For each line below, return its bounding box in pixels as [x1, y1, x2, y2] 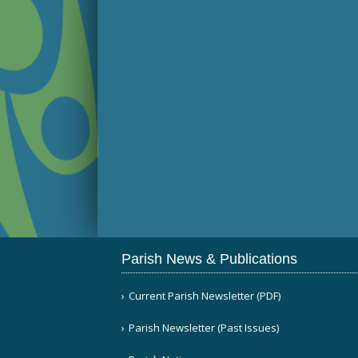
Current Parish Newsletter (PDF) [129, 288, 280, 303]
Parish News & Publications [121, 251, 297, 267]
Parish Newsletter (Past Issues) [129, 320, 279, 335]
